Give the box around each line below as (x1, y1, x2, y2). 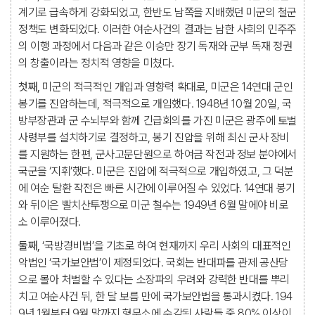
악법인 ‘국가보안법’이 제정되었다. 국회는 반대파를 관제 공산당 (18, 256, 289, 269)
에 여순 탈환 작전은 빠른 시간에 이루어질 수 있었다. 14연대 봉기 (18, 181, 295, 195)
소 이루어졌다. (18, 215, 81, 229)
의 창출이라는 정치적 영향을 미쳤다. (18, 56, 175, 70)
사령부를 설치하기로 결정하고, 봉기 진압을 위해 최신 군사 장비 (18, 131, 290, 144)
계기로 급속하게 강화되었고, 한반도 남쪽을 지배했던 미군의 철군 (18, 6, 297, 19)
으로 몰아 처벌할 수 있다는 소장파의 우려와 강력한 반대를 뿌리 (18, 273, 290, 286)
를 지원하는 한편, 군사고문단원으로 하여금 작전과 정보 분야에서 (18, 148, 297, 161)
